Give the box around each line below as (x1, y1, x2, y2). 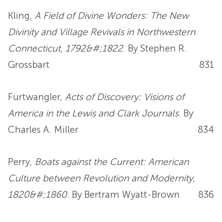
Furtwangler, (8, 91, 65, 103)
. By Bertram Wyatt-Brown (67, 188, 180, 200)
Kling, (8, 9, 35, 21)
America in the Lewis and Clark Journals (8, 107, 178, 119)
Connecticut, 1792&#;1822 (8, 42, 123, 54)
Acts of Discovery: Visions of (65, 91, 184, 103)
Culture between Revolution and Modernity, (8, 172, 195, 184)
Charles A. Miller (8, 123, 78, 135)
